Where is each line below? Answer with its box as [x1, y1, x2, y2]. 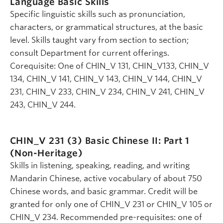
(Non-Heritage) [10, 147, 83, 158]
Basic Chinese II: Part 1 [85, 135, 190, 146]
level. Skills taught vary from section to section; [10, 35, 189, 45]
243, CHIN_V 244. [10, 100, 76, 110]
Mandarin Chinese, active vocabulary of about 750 [10, 173, 202, 183]
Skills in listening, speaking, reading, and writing [10, 160, 190, 170]
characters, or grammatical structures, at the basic [10, 22, 203, 32]
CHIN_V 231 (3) [10, 135, 85, 146]
